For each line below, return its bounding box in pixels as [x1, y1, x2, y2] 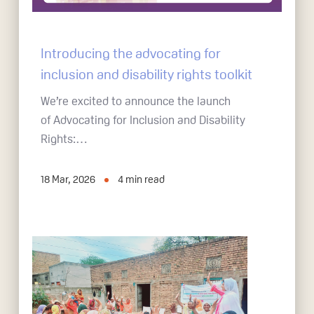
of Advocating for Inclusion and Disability [41, 113, 246, 127]
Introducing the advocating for [41, 45, 221, 61]
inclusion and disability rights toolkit [41, 66, 253, 82]
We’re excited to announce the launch [41, 94, 231, 108]
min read [125, 172, 165, 185]
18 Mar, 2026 [41, 172, 96, 185]
